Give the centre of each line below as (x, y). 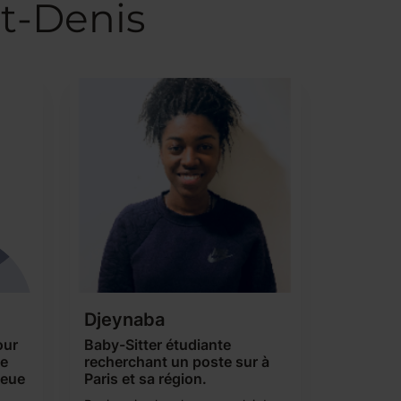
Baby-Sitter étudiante (158, 345)
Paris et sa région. (146, 379)
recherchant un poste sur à (177, 362)
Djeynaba (125, 320)
